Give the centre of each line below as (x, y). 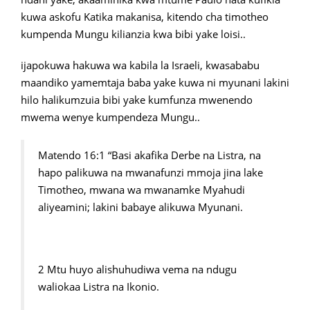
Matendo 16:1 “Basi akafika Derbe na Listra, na (149, 155)
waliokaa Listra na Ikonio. (99, 287)
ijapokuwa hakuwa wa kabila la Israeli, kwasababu (140, 65)
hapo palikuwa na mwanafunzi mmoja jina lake (151, 173)
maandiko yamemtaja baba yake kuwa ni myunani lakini (155, 83)
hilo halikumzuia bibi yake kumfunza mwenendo (137, 100)
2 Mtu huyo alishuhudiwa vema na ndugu (137, 270)
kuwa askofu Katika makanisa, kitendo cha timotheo (145, 17)
